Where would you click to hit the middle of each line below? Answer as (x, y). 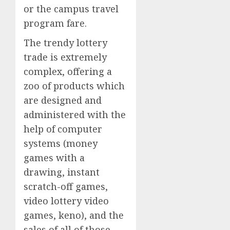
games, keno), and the (74, 215)
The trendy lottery (65, 42)
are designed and (63, 100)
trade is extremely (65, 57)
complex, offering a (68, 71)
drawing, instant (62, 172)
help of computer (63, 129)
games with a (54, 157)
